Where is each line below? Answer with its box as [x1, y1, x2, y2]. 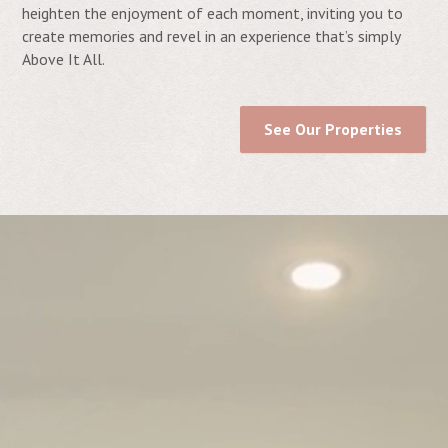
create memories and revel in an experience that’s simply [22, 25, 401, 46]
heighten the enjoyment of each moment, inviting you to [22, 2, 404, 23]
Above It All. [22, 48, 106, 69]
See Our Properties [264, 118, 402, 139]
